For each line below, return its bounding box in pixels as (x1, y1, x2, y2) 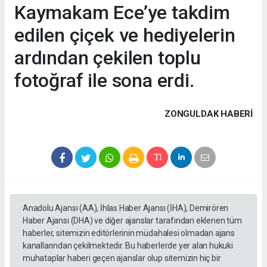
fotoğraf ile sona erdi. (14, 69, 194, 92)
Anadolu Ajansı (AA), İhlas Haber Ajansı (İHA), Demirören (23, 203, 229, 213)
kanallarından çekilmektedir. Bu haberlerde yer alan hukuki (23, 240, 233, 250)
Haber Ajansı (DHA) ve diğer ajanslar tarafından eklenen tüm (23, 215, 242, 225)
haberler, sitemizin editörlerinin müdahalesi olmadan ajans (23, 228, 235, 238)
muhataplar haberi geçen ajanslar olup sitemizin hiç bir (23, 253, 221, 263)
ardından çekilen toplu (14, 46, 201, 69)
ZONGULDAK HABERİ (164, 108, 253, 119)
